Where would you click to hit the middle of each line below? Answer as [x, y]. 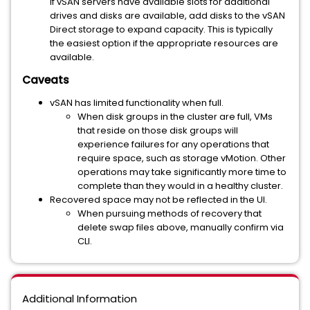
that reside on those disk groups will [158, 130]
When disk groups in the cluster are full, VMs [175, 117]
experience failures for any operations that [173, 144]
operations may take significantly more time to [182, 172]
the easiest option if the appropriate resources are [164, 43]
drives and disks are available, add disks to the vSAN [167, 16]
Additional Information [80, 299]
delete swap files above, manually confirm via [181, 227]
